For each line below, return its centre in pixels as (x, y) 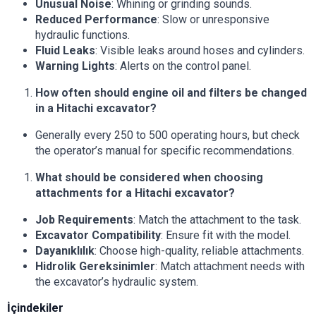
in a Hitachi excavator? (96, 109)
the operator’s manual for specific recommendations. (165, 151)
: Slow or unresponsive (213, 20)
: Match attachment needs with (230, 267)
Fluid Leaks (65, 51)
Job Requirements (84, 220)
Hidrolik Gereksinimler (95, 267)
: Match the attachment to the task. (217, 220)
